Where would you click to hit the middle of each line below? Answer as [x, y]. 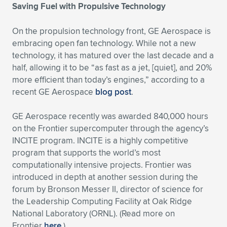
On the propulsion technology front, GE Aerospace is [111, 31]
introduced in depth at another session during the [105, 177]
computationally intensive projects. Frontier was [102, 165]
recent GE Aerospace [54, 92]
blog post [113, 92]
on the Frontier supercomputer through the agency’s [110, 128]
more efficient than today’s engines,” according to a [108, 80]
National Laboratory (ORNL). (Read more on [93, 213]
